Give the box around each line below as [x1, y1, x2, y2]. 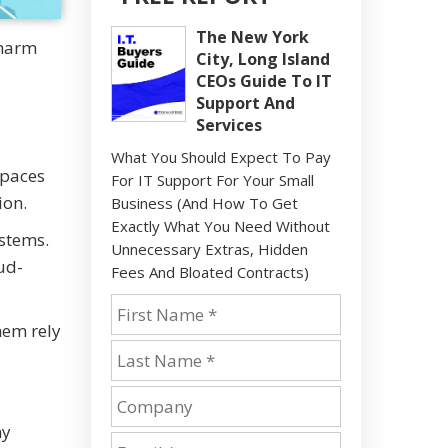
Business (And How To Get [111, 193, 298, 213]
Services [196, 114, 262, 136]
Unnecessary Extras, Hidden [111, 239, 308, 259]
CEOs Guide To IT [196, 70, 332, 92]
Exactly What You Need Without [111, 216, 330, 236]
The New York [196, 26, 309, 48]
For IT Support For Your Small [111, 170, 314, 190]
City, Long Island [196, 48, 330, 70]
